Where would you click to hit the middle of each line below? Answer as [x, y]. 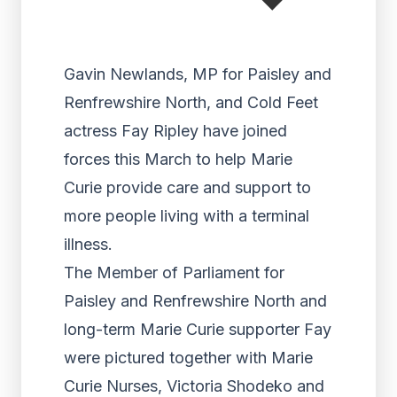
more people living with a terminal [187, 216]
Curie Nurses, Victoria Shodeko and [194, 386]
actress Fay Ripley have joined [175, 131]
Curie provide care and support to [187, 187]
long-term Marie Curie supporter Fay [198, 329]
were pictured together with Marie [188, 358]
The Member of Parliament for [174, 272]
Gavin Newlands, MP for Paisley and [198, 74]
